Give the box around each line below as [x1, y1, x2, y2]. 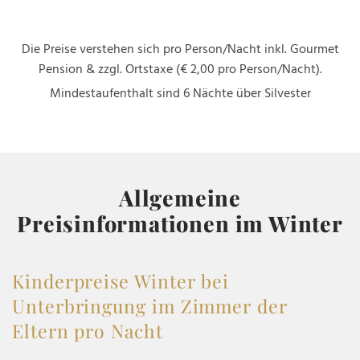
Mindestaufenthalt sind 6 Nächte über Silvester [49, 83, 311, 104]
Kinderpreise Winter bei [12, 268, 230, 293]
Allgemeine [118, 182, 242, 212]
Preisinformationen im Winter [17, 208, 343, 238]
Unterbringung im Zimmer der [12, 292, 288, 318]
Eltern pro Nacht [12, 317, 163, 343]
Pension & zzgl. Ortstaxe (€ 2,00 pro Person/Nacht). [38, 59, 322, 80]
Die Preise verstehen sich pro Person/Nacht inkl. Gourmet [21, 39, 339, 60]
